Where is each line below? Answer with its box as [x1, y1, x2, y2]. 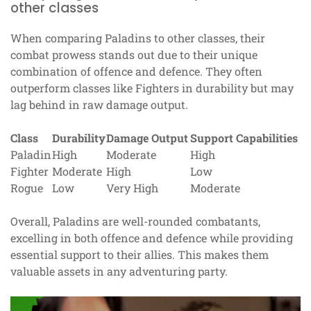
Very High [106, 180, 158, 196]
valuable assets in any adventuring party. [10, 264, 228, 279]
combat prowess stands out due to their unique [10, 47, 258, 62]
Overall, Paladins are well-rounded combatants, [10, 214, 260, 229]
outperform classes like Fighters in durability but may [10, 81, 294, 96]
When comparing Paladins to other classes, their [10, 31, 265, 46]
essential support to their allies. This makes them [10, 247, 269, 262]
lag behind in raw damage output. [10, 97, 188, 112]
